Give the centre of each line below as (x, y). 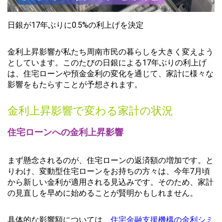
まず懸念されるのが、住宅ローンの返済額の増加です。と (111, 160)
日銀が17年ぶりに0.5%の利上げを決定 (76, 25)
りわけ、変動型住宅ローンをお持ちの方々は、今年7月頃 (109, 171)
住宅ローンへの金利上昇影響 (65, 133)
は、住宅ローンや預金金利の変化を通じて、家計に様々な (111, 74)
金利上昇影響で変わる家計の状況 (90, 111)
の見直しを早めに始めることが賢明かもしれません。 (103, 193)
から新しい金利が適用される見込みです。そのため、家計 (111, 182)
